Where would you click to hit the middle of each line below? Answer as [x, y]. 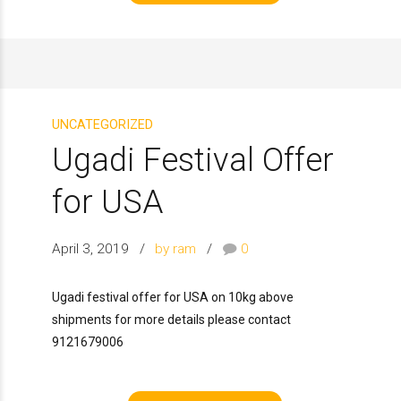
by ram [176, 248]
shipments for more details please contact [171, 319]
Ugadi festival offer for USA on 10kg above [173, 297]
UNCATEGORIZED [102, 124]
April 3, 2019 [90, 248]
